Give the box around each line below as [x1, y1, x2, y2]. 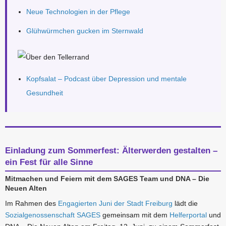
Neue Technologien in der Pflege [26, 8, 130, 16]
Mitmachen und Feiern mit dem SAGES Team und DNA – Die [5, 175, 209, 183]
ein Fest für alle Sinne [5, 157, 93, 167]
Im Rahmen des [5, 199, 58, 207]
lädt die [173, 199, 198, 207]
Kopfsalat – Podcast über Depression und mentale [26, 74, 187, 83]
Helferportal [169, 210, 207, 219]
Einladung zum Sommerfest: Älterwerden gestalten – [5, 145, 217, 155]
